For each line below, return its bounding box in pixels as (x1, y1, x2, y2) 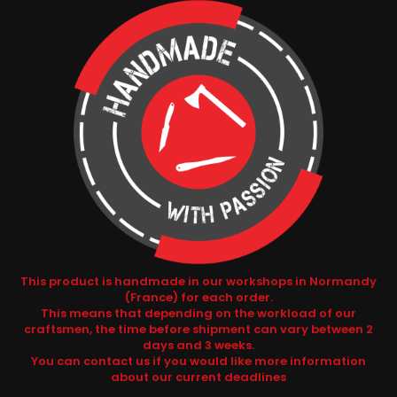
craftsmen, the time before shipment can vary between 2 (24, 321, 373, 339)
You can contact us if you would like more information (31, 353, 366, 370)
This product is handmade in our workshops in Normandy (20, 273, 377, 291)
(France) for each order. (124, 289, 273, 307)
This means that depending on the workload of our (41, 305, 356, 323)
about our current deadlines (111, 369, 286, 386)
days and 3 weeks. (143, 337, 254, 354)
